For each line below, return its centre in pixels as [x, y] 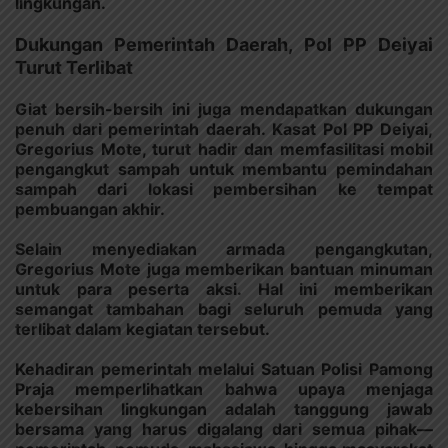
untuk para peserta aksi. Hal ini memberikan [224, 288]
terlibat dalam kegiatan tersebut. [142, 328]
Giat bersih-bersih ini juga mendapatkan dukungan [224, 108]
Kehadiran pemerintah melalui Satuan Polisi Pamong [224, 368]
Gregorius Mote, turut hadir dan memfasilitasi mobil [224, 148]
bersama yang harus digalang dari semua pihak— [224, 428]
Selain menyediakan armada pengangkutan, [224, 248]
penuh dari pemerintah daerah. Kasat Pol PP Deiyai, [224, 128]
